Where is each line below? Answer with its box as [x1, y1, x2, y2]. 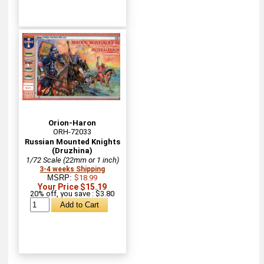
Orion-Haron [48, 118, 97, 127]
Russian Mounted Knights [24, 137, 120, 146]
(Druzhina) [52, 146, 93, 155]
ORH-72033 [53, 127, 92, 136]
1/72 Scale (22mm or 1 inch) [25, 155, 119, 164]
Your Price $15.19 [38, 181, 107, 192]
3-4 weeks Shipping [39, 164, 105, 173]
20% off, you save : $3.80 [30, 189, 115, 198]
